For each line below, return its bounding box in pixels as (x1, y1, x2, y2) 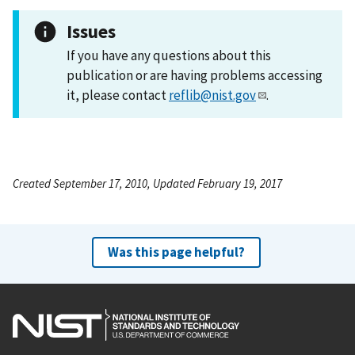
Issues (67, 19, 116, 43)
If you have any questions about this (67, 46, 271, 64)
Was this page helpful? (107, 242, 245, 261)
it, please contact (67, 86, 169, 104)
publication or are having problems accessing (67, 66, 323, 84)
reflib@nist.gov (169, 86, 256, 104)
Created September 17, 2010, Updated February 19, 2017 (13, 175, 282, 191)
